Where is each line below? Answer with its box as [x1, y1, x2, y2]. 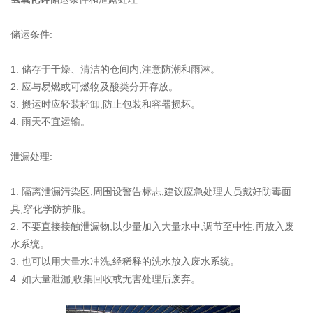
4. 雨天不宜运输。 [10, 115, 90, 127]
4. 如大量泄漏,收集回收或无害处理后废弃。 [10, 272, 201, 284]
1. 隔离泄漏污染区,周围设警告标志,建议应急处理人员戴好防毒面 [10, 185, 291, 197]
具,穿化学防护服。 [10, 203, 92, 214]
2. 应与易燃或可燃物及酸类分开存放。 [10, 80, 178, 92]
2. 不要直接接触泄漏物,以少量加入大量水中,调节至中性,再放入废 [10, 220, 294, 232]
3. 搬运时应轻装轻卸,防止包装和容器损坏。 [10, 98, 201, 110]
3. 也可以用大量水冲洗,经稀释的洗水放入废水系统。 [10, 255, 240, 267]
